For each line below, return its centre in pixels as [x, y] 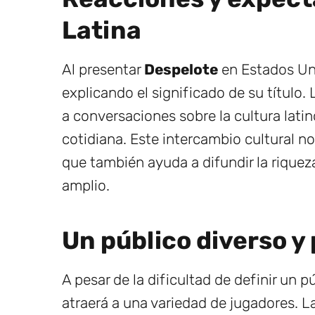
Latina [102, 30]
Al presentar [103, 69]
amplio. [86, 185]
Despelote [181, 69]
